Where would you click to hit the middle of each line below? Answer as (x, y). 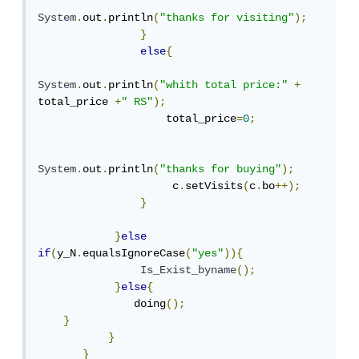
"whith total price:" (227, 85)
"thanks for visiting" (230, 18)
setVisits (217, 186)
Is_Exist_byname (192, 270)
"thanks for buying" (224, 169)
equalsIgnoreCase (137, 254)
